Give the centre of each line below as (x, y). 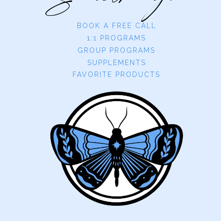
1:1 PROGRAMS (116, 38)
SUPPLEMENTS (116, 62)
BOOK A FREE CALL (116, 26)
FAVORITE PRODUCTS (116, 75)
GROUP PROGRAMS (116, 50)
